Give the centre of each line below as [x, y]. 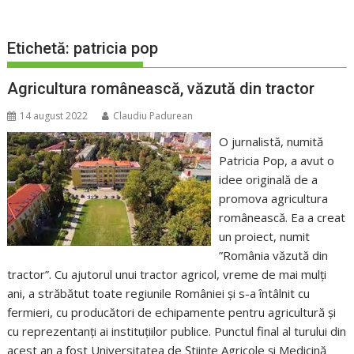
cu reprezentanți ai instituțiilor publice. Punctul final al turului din [177, 331]
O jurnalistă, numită [271, 142]
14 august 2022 [54, 116]
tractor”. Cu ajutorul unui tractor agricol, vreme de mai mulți [167, 275]
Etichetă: [41, 49]
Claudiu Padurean [153, 116]
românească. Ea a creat [282, 218]
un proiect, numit [264, 237]
